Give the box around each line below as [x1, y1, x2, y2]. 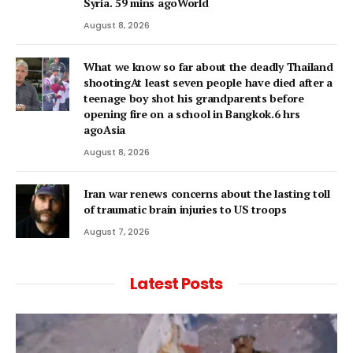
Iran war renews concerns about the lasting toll [84, 186, 330, 202]
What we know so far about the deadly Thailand [84, 59, 333, 75]
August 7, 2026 [84, 225, 150, 239]
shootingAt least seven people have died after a [84, 75, 333, 91]
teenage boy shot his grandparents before [84, 91, 304, 106]
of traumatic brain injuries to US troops [84, 202, 287, 217]
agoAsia [84, 122, 126, 138]
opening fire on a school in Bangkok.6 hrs [84, 106, 300, 122]
